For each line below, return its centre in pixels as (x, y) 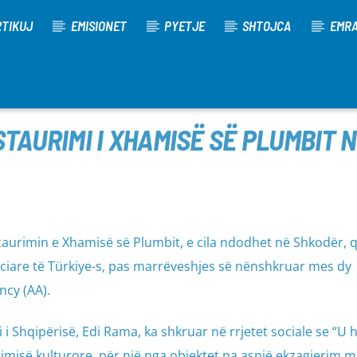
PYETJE (184, 25)
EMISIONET (98, 25)
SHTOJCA (267, 25)
